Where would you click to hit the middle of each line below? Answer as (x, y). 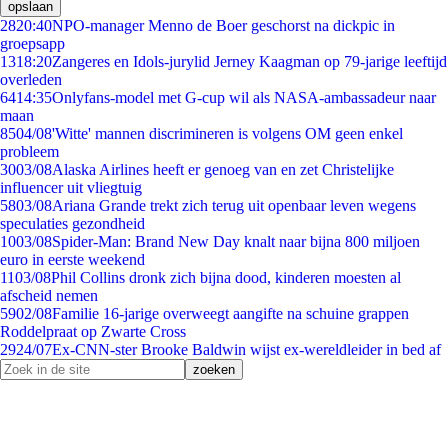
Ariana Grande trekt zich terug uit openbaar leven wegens (234, 205)
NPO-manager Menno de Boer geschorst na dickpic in (223, 25)
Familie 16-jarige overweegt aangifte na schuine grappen (230, 313)
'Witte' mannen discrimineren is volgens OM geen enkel (227, 133)
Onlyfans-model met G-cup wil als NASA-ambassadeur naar (244, 97)
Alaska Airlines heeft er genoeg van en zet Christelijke (223, 169)
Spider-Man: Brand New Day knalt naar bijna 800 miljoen (236, 241)
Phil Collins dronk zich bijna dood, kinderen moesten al (226, 277)
